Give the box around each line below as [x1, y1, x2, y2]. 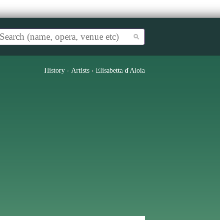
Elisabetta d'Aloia [96, 67, 145, 74]
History [44, 67, 65, 74]
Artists [71, 67, 89, 74]
